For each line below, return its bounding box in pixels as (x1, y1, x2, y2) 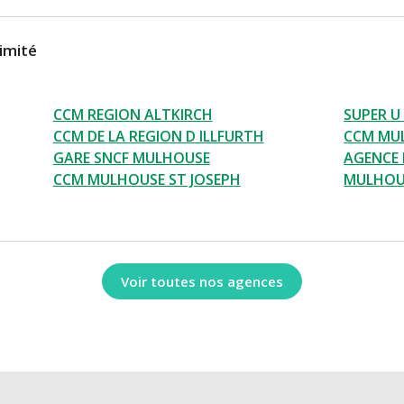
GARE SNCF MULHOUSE (52, 148, 210, 169)
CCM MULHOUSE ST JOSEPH (52, 170, 241, 190)
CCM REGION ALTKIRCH (52, 105, 213, 125)
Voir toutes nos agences (121, 271, 283, 290)
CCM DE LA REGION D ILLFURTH (52, 126, 264, 147)
